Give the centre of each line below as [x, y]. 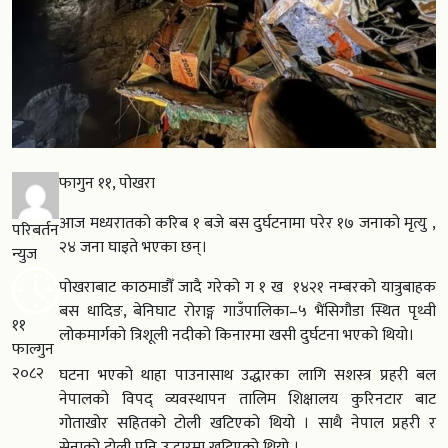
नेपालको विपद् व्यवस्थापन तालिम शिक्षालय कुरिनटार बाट [247, 400]
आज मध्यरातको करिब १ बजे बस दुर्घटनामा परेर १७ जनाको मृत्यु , [247, 224]
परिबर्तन [35, 231]
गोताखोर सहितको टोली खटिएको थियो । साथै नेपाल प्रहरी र [247, 424]
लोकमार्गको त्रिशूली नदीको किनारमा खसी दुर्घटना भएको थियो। [236, 336]
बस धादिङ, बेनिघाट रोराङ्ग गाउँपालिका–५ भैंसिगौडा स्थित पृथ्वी [247, 312]
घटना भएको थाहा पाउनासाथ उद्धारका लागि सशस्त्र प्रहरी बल [247, 376]
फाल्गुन [33, 350]
